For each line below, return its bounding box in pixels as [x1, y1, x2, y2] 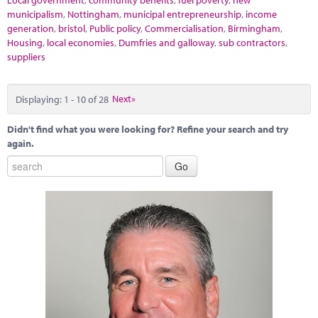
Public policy [89, 22, 141, 35]
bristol [58, 22, 85, 35]
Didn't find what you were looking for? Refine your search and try [7, 122, 288, 136]
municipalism [7, 8, 63, 21]
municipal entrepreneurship [124, 8, 241, 21]
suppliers [7, 50, 45, 63]
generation [7, 22, 54, 35]
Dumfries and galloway [119, 36, 214, 49]
